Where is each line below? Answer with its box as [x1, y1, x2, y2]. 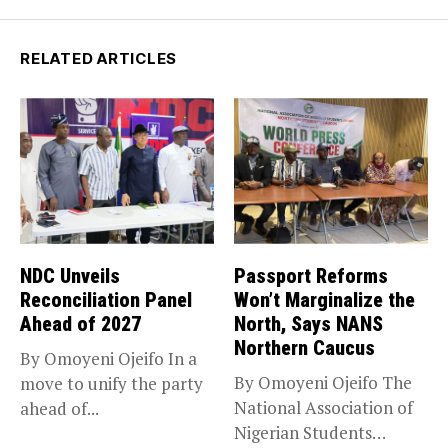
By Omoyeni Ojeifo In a [20, 346, 197, 370]
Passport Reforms [234, 263, 388, 288]
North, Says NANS [234, 311, 383, 336]
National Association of [234, 395, 413, 419]
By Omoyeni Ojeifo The [234, 370, 412, 394]
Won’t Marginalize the [234, 287, 415, 312]
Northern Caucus [234, 335, 375, 360]
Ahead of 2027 [20, 311, 141, 336]
